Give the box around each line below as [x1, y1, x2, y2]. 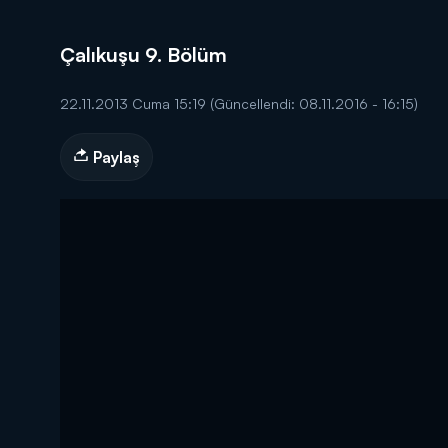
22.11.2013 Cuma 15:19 [60, 95, 210, 112]
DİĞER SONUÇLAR [257, 146, 439, 171]
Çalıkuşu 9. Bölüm [60, 42, 227, 67]
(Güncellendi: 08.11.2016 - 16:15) [210, 95, 418, 112]
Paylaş [89, 147, 140, 167]
